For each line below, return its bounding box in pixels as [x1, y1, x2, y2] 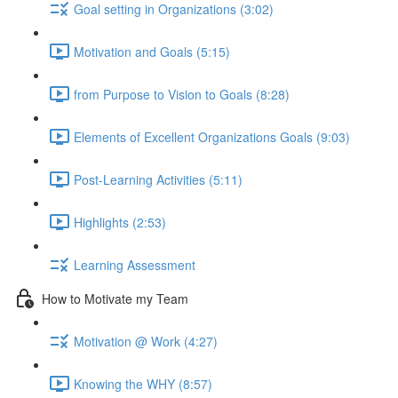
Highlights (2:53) [74, 212, 166, 231]
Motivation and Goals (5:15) [74, 42, 230, 60]
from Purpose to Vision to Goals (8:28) [74, 84, 290, 103]
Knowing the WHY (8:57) [74, 374, 212, 393]
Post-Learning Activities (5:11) [74, 170, 243, 188]
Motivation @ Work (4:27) [74, 331, 218, 350]
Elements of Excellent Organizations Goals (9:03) [74, 127, 350, 146]
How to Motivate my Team [42, 289, 188, 307]
